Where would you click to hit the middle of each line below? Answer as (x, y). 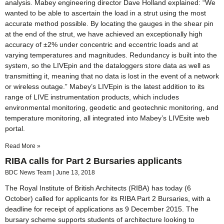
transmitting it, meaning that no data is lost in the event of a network (112, 76)
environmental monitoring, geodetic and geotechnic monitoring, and (112, 108)
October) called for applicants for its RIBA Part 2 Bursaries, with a (108, 199)
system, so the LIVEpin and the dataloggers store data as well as (107, 66)
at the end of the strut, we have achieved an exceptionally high (104, 34)
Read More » (23, 146)
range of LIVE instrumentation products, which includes (92, 97)
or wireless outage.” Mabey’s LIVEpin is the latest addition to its (105, 87)
